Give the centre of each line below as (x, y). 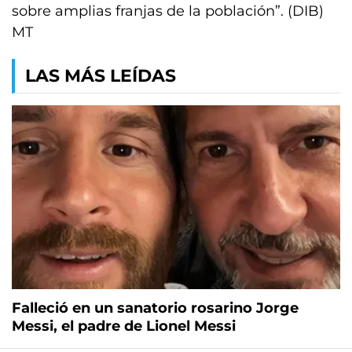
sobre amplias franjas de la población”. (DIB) (168, 11)
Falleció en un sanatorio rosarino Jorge (155, 308)
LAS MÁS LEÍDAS (101, 76)
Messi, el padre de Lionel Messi (124, 326)
